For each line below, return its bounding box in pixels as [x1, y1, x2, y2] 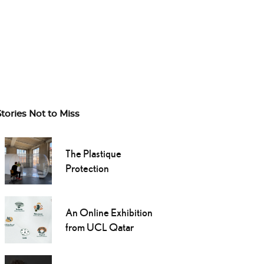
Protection [65, 162, 109, 175]
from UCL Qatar [65, 221, 134, 234]
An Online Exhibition [65, 206, 153, 219]
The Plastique [65, 147, 121, 160]
